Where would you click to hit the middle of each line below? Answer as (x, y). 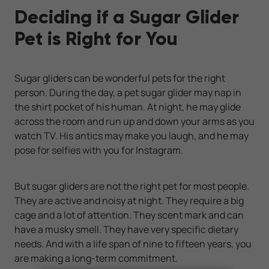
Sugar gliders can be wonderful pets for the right (120, 78)
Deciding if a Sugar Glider (127, 17)
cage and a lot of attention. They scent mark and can (129, 215)
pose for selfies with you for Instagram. (99, 150)
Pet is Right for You (96, 39)
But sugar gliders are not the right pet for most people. (132, 186)
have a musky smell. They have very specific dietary (126, 230)
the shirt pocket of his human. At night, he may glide (128, 107)
